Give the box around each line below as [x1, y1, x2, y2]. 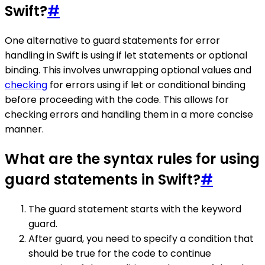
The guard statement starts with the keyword [28, 202, 241, 216]
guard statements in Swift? [5, 169, 201, 189]
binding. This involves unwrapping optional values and [5, 63, 251, 77]
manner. [5, 122, 44, 136]
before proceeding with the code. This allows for [5, 92, 229, 106]
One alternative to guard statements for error [5, 33, 220, 47]
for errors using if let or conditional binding [47, 77, 245, 92]
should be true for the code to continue [28, 246, 211, 260]
